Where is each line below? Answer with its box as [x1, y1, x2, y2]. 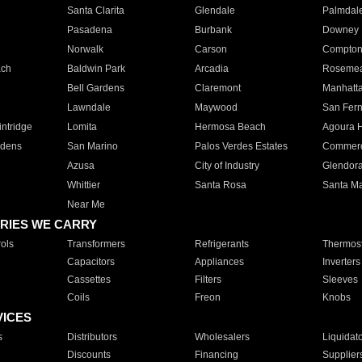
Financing [194, 349, 238, 360]
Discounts [66, 349, 111, 360]
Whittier [66, 179, 100, 191]
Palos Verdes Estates [194, 141, 288, 152]
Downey [322, 24, 359, 36]
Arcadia [194, 63, 229, 74]
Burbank [194, 24, 232, 36]
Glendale [194, 5, 235, 16]
